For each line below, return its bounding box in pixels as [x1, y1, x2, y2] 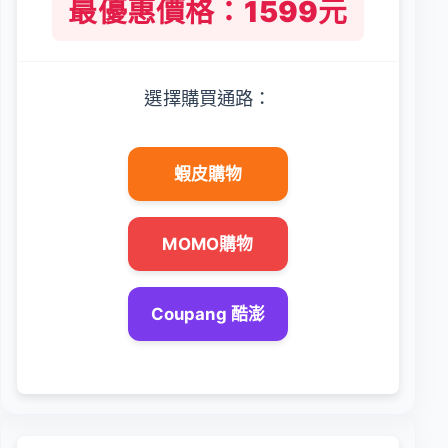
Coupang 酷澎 [150, 303, 266, 324]
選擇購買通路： [144, 86, 272, 109]
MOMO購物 [162, 233, 254, 254]
